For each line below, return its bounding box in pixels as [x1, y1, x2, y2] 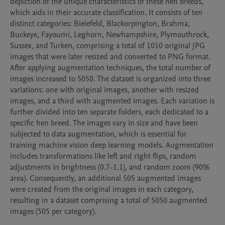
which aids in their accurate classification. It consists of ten [10, 7, 202, 18]
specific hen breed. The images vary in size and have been [10, 118, 198, 129]
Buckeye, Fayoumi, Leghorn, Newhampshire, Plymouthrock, [10, 29, 209, 40]
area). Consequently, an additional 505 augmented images [10, 173, 201, 184]
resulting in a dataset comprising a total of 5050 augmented [10, 195, 207, 206]
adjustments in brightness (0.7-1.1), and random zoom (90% [10, 162, 209, 173]
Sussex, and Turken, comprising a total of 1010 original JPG [10, 40, 205, 51]
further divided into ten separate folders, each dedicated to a [10, 106, 208, 118]
